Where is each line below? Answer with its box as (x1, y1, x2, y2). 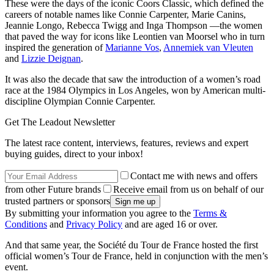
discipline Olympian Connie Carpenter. (5, 96, 158, 107)
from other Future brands (5, 184, 101, 195)
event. (5, 262, 31, 273)
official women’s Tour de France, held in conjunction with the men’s (5, 251, 268, 262)
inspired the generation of (5, 42, 105, 53)
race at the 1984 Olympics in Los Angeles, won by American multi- (5, 85, 265, 96)
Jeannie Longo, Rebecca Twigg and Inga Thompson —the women (5, 20, 262, 31)
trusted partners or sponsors (5, 196, 110, 207)
